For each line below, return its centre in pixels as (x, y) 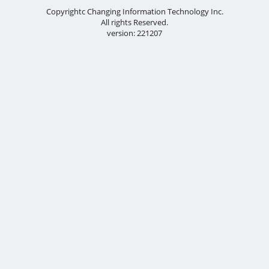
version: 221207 (134, 33)
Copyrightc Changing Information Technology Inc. (134, 11)
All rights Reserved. (134, 22)
